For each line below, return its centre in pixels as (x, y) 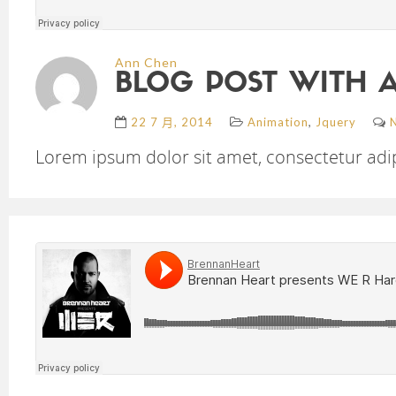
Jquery (336, 122)
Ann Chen (146, 62)
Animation (278, 122)
